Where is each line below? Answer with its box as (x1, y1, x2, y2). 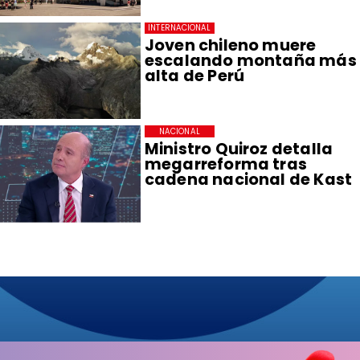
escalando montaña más (144, 50, 357, 72)
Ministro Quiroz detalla (144, 137, 333, 160)
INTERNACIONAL (148, 22, 211, 33)
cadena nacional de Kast (144, 168, 353, 190)
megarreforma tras (144, 153, 308, 175)
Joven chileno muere (144, 35, 317, 57)
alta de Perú (144, 65, 245, 88)
